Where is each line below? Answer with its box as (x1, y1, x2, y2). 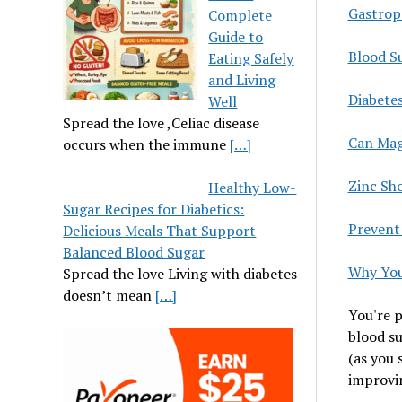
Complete (208, 5, 273, 25)
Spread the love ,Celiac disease (63, 113, 260, 133)
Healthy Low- (208, 178, 297, 197)
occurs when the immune (63, 135, 231, 154)
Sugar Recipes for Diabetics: (63, 199, 245, 219)
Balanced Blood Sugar (63, 242, 205, 262)
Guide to (208, 27, 264, 47)
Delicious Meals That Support (63, 221, 257, 240)
